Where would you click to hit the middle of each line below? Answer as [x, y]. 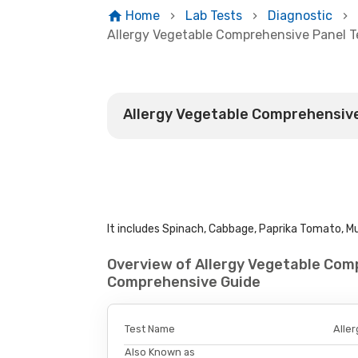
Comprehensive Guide [184, 282]
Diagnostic [300, 16]
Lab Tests [213, 16]
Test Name [150, 328]
